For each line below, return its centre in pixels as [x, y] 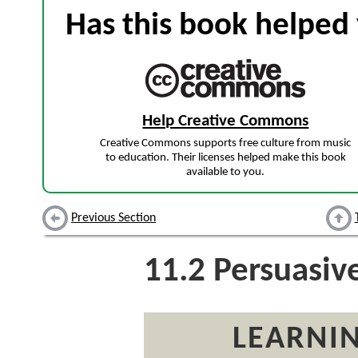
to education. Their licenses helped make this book [225, 158]
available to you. [226, 173]
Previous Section [113, 219]
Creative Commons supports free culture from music [226, 144]
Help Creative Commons [226, 121]
